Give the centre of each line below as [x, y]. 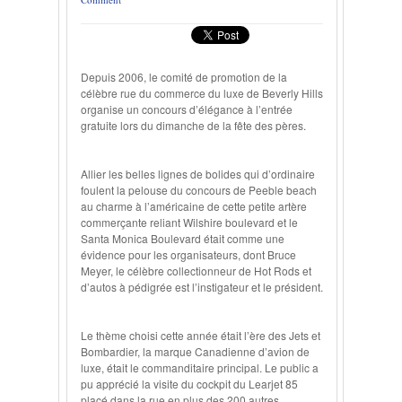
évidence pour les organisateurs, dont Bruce [188, 254]
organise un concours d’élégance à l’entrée [187, 109]
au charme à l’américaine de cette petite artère [194, 206]
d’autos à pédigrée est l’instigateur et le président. [202, 287]
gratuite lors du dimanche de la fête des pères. [193, 125]
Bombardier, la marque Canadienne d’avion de [195, 351]
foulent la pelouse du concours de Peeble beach [199, 190]
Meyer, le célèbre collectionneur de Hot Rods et [196, 271]
